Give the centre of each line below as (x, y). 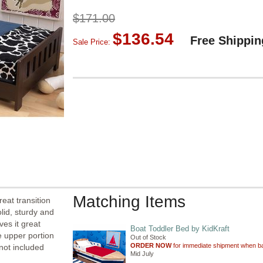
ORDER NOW (151, 245)
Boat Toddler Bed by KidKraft (180, 229)
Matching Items (129, 202)
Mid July (142, 254)
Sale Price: (93, 42)
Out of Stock (148, 237)
